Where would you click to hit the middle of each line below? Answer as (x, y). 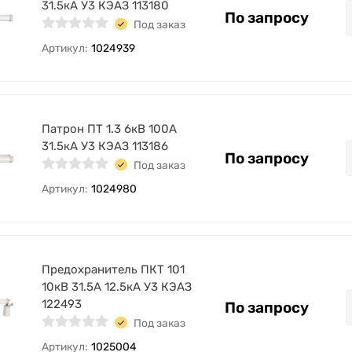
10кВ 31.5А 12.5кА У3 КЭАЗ (117, 287)
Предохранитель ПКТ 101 (113, 269)
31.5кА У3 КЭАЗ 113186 (105, 146)
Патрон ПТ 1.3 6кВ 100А (109, 129)
